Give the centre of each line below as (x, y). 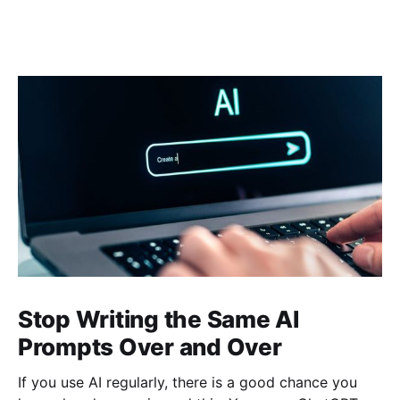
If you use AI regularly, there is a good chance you (187, 382)
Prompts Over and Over (150, 346)
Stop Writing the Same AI (158, 319)
